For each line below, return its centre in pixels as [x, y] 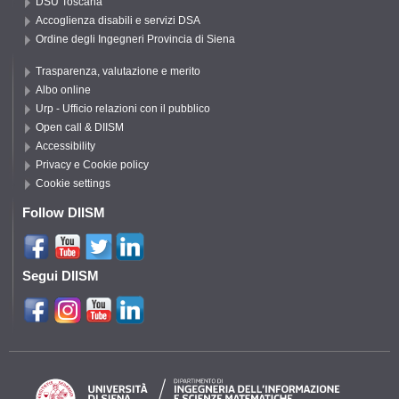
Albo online [63, 90]
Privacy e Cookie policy [92, 165]
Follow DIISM [64, 213]
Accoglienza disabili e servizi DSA [118, 20]
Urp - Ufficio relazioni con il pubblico [123, 109]
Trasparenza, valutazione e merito [118, 71]
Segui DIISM [61, 276]
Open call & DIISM [80, 127]
